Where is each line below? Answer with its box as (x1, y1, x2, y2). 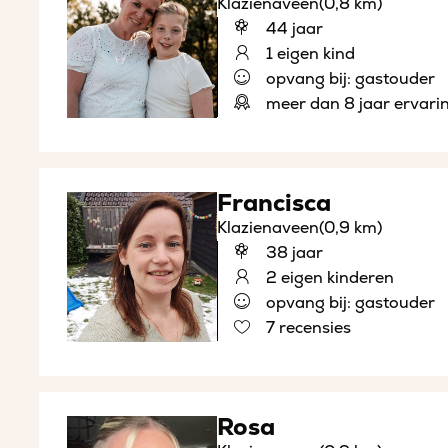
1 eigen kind (261, 44, 355, 65)
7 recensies (261, 318, 351, 339)
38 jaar (261, 243, 323, 264)
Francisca (216, 189, 331, 219)
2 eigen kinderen (261, 268, 394, 289)
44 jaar (261, 19, 323, 40)
